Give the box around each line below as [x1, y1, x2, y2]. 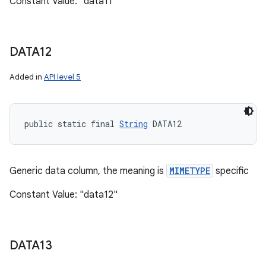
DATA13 [9, 238, 52, 253]
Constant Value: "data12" [9, 189, 118, 201]
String [119, 118, 148, 129]
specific [213, 165, 249, 177]
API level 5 [44, 72, 81, 82]
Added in [9, 72, 44, 82]
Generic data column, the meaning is [9, 165, 166, 177]
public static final [24, 118, 119, 129]
